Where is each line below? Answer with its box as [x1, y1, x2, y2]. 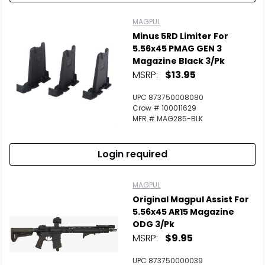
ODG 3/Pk [132, 218, 174, 230]
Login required [98, 147, 167, 161]
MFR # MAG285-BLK [132, 114, 203, 124]
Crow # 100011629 [132, 103, 196, 113]
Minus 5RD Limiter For [132, 30, 228, 42]
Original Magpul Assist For [132, 193, 249, 205]
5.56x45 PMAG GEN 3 [132, 43, 222, 54]
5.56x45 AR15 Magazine [132, 206, 234, 218]
